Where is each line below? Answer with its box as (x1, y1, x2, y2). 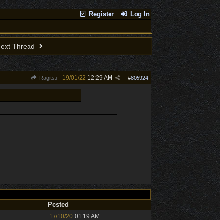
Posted (47, 201, 69, 208)
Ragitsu (37, 75, 57, 81)
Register (86, 10, 114, 18)
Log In (128, 10, 150, 18)
